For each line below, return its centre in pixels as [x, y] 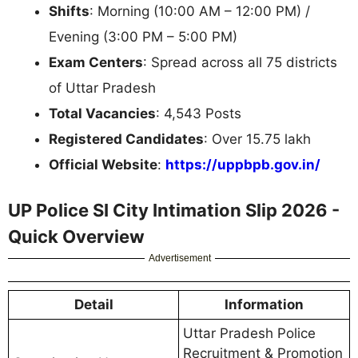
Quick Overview [76, 237]
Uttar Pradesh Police [249, 334]
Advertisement [180, 259]
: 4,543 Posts [199, 113]
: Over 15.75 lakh [257, 139]
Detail [93, 305]
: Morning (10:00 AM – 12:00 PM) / [200, 11]
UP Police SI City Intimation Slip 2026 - [174, 211]
